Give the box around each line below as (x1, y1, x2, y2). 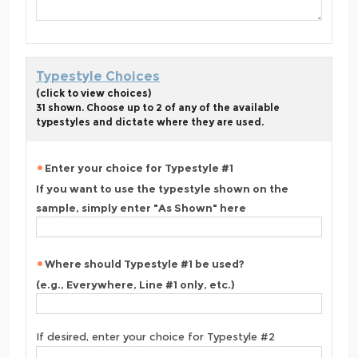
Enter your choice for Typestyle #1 (45, 161, 233, 175)
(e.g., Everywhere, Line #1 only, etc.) (36, 277, 235, 291)
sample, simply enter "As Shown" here (36, 201, 246, 214)
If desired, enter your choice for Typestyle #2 (36, 330, 275, 344)
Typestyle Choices (36, 69, 160, 85)
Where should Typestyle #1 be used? (45, 257, 245, 271)
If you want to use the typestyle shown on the (36, 181, 288, 195)
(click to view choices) (36, 87, 151, 100)
